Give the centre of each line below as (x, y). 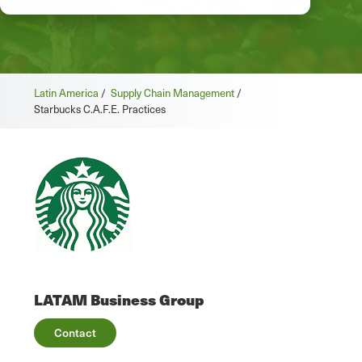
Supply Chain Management (173, 93)
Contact (75, 332)
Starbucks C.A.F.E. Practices (100, 109)
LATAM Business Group (119, 299)
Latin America (66, 93)
